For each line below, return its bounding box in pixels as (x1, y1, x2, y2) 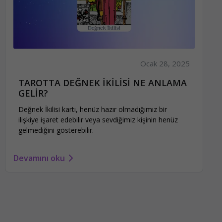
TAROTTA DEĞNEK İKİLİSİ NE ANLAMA (18, 76, 187, 89)
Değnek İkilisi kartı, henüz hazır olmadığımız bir (18, 105, 167, 114)
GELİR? (18, 87, 48, 99)
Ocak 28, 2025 (140, 58, 190, 68)
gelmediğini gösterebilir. (18, 125, 94, 135)
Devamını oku (13, 152, 65, 164)
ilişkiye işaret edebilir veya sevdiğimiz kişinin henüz (18, 115, 178, 125)
